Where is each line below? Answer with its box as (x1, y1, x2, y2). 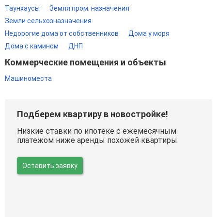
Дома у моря (128, 30, 170, 37)
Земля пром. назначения (49, 4, 129, 12)
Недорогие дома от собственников (5, 30, 119, 37)
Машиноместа (5, 75, 52, 82)
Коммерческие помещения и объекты (5, 57, 166, 67)
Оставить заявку (22, 162, 77, 170)
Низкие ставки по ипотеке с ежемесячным (17, 126, 176, 136)
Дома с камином (5, 42, 59, 50)
